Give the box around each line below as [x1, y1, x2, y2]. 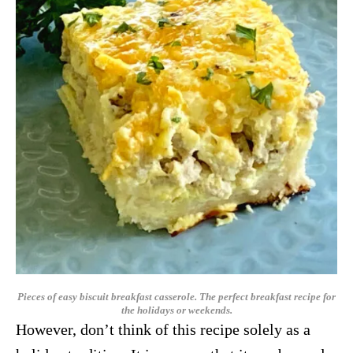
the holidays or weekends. [121, 304, 232, 316]
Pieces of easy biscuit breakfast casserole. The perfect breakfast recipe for [17, 291, 336, 303]
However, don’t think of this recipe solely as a [16, 321, 310, 338]
